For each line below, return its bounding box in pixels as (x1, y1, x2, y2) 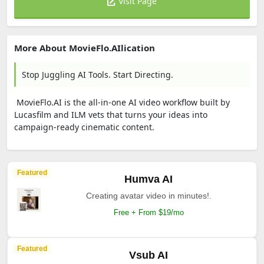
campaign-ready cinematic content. (14, 121, 154, 133)
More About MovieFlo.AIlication (14, 42, 155, 54)
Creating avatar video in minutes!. (85, 191, 212, 200)
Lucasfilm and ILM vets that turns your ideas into (14, 109, 207, 120)
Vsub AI (129, 249, 168, 261)
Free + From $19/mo (113, 208, 184, 217)
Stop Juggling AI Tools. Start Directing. (22, 69, 173, 80)
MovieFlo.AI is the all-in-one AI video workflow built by (14, 97, 230, 108)
